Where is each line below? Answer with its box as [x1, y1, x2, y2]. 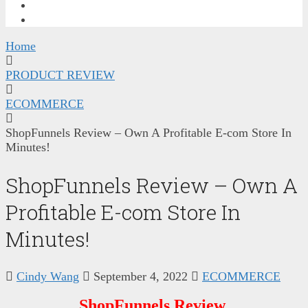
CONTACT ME [33, 12, 106, 26]
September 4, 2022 [93, 269, 188, 283]
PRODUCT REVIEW [5, 67, 115, 82]
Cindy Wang [16, 269, 79, 283]
